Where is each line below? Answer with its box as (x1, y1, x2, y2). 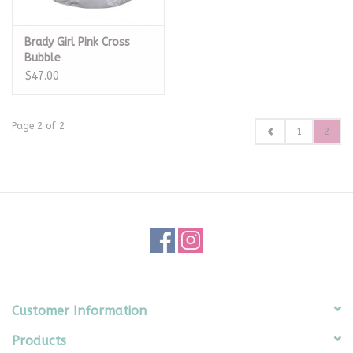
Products (12, 333, 66, 348)
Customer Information (12, 303, 147, 318)
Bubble (24, 50, 61, 65)
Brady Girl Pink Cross (24, 35, 130, 49)
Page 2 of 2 (12, 120, 65, 132)
